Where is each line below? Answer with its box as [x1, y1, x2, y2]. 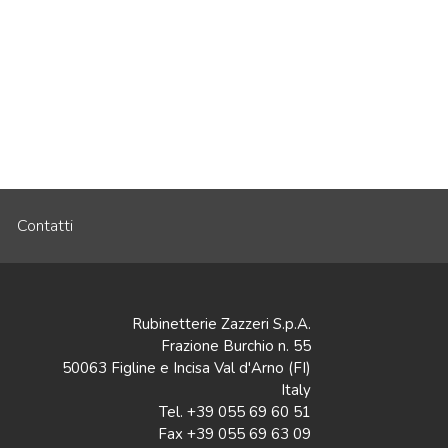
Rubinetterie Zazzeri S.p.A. [132, 313, 311, 334]
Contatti [16, 214, 73, 237]
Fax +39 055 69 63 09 [158, 423, 311, 444]
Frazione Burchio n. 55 [161, 335, 311, 356]
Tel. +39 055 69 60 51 [159, 401, 311, 422]
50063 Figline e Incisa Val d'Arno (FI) [62, 357, 311, 378]
